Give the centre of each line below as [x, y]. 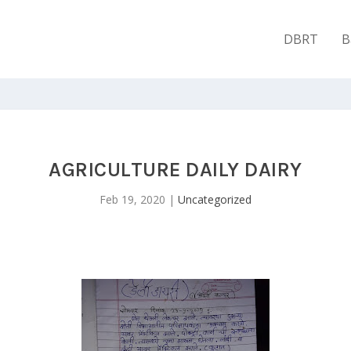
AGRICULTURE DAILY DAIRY [175, 170]
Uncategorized [215, 199]
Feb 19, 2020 [132, 199]
